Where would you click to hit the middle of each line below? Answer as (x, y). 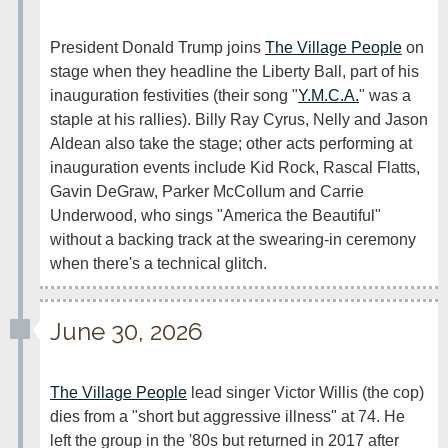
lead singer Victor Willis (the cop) (305, 392)
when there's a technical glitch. (158, 263)
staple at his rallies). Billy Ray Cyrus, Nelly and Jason (239, 119)
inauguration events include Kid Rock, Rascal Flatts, (235, 167)
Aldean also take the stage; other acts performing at (231, 143)
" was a (385, 95)
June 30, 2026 (126, 331)
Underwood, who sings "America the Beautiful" (215, 215)
